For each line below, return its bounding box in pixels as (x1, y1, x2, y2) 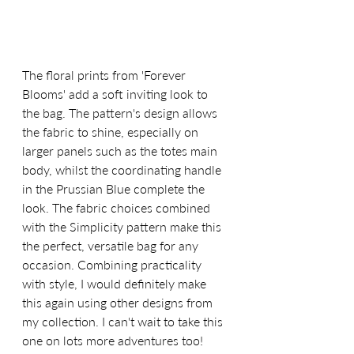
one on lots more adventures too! (22, 333, 203, 348)
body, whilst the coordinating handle (22, 162, 224, 178)
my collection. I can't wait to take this (22, 314, 226, 330)
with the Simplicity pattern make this (22, 219, 224, 235)
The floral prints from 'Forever (22, 67, 189, 83)
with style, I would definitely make (22, 276, 209, 292)
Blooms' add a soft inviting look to (22, 86, 211, 102)
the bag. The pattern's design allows (22, 105, 220, 121)
